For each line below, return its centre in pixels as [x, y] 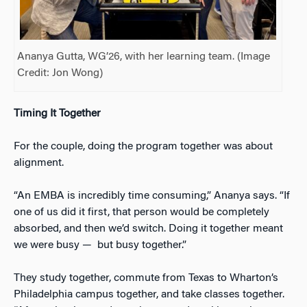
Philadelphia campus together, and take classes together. [149, 295]
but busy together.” [142, 246]
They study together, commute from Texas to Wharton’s [146, 279]
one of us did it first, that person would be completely [142, 213]
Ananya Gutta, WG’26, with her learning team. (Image [144, 57]
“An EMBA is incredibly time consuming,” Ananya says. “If [152, 196]
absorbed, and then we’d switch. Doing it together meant [148, 229]
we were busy [48, 246]
